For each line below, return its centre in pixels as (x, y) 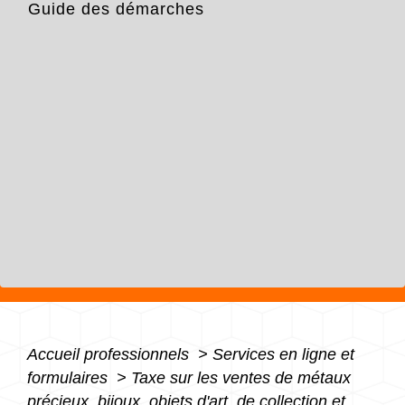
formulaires (70, 377)
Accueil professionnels (110, 354)
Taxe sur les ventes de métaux (241, 377)
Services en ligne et (283, 354)
